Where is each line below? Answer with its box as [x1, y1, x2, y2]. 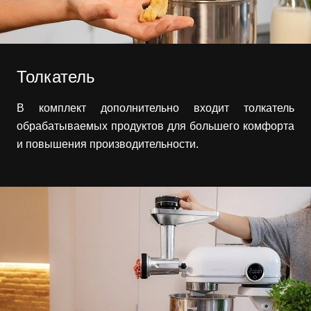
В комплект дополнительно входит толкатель [17, 101, 294, 114]
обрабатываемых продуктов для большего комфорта [17, 119, 294, 132]
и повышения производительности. [17, 137, 199, 150]
